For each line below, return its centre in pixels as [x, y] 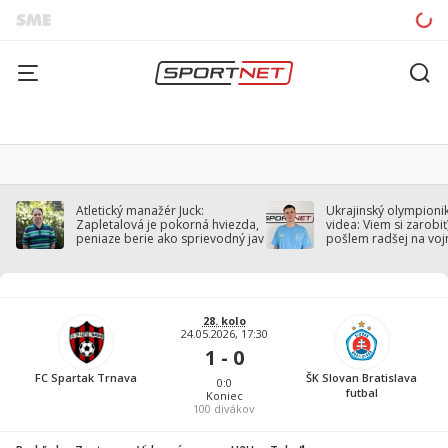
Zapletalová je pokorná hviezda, [167, 224]
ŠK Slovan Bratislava [362, 377]
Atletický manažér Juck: [140, 210]
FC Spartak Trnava [86, 377]
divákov [233, 408]
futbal [361, 392]
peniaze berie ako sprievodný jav [170, 238]
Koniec [224, 395]
